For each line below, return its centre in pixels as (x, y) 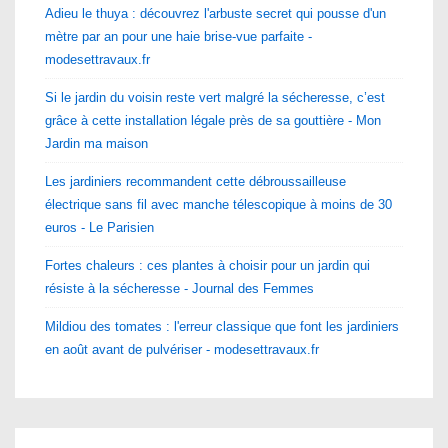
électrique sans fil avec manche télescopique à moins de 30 (218, 204)
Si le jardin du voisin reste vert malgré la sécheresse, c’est (215, 97)
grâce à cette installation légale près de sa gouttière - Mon (213, 120)
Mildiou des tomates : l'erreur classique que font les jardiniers (222, 326)
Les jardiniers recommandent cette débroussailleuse (195, 181)
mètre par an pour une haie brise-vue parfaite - (178, 36)
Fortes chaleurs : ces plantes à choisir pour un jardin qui (207, 265)
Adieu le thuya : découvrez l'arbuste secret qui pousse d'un (215, 13)
